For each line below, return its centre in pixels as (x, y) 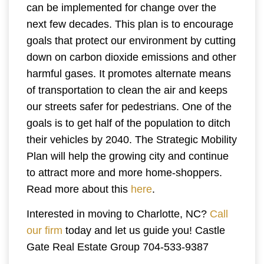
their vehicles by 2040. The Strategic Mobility (132, 139)
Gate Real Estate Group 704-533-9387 (118, 247)
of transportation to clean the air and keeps (127, 90)
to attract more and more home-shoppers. (124, 172)
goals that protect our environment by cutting (131, 40)
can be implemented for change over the (121, 7)
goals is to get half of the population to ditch (128, 123)
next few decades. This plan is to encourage (130, 24)
